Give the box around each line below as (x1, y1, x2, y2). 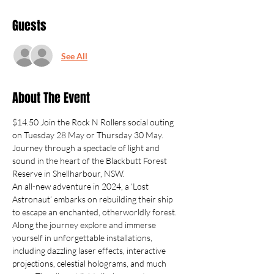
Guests (12, 17, 46, 35)
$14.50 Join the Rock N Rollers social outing (12, 117, 176, 127)
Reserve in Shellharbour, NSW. (12, 168, 125, 179)
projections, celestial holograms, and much (12, 258, 168, 268)
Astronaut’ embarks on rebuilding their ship (12, 194, 174, 204)
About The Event (12, 89, 90, 107)
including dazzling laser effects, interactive (12, 245, 168, 256)
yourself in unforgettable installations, (12, 232, 154, 243)
